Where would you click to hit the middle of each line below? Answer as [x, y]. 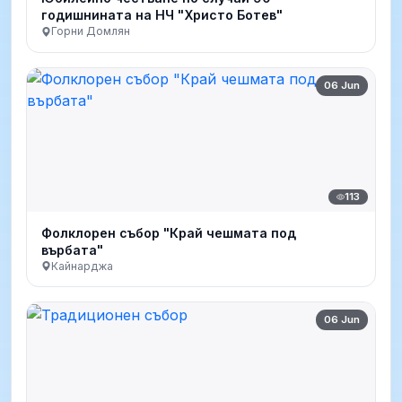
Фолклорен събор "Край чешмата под [169, 232]
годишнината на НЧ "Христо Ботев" [162, 15]
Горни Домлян [91, 31]
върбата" [72, 249]
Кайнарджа [82, 266]
